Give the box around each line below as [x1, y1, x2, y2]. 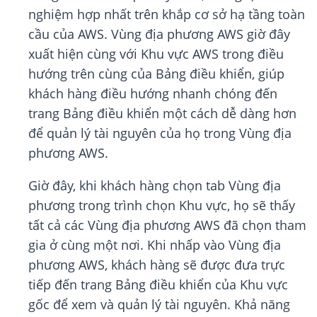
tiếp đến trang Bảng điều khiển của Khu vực [28, 276, 288, 294]
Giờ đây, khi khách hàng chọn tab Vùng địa [28, 177, 281, 195]
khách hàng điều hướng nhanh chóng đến [28, 85, 277, 103]
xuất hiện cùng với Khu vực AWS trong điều [28, 45, 284, 63]
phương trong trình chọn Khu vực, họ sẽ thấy [28, 197, 295, 214]
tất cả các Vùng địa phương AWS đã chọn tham [28, 217, 306, 234]
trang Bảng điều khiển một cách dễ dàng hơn [28, 105, 296, 122]
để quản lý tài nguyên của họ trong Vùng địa [28, 125, 292, 142]
